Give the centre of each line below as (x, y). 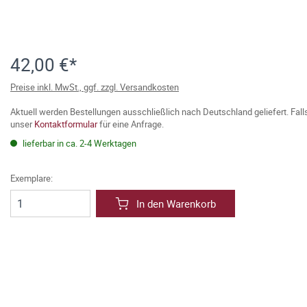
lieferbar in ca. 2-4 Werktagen (78, 143)
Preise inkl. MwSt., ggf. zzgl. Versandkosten (95, 87)
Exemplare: (32, 178)
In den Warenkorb (176, 204)
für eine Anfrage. (131, 124)
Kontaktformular (66, 124)
